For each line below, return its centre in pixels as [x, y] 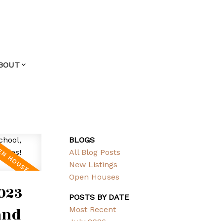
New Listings [93, 165]
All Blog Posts [95, 152]
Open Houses [94, 177]
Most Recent [93, 210]
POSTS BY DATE [99, 197]
